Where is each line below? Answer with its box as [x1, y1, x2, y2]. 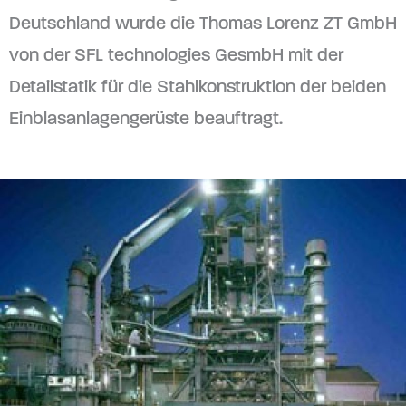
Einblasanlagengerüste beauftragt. [9, 107, 283, 130]
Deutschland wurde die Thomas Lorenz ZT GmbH [9, 12, 397, 35]
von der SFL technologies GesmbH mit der [9, 43, 343, 67]
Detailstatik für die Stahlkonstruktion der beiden [9, 75, 386, 99]
